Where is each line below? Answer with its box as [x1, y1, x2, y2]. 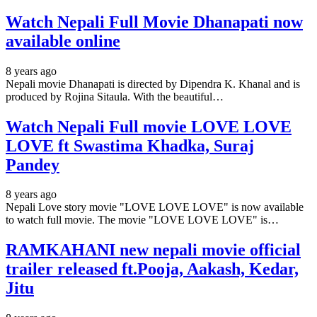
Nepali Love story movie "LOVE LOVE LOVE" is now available [6, 201, 304, 214]
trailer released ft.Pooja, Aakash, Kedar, [6, 260, 299, 279]
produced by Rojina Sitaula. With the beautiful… [6, 90, 224, 103]
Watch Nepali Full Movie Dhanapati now [6, 12, 303, 31]
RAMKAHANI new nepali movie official [6, 241, 301, 260]
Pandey [6, 155, 59, 174]
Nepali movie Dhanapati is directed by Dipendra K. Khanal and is [6, 77, 300, 90]
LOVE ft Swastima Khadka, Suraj [6, 136, 254, 155]
